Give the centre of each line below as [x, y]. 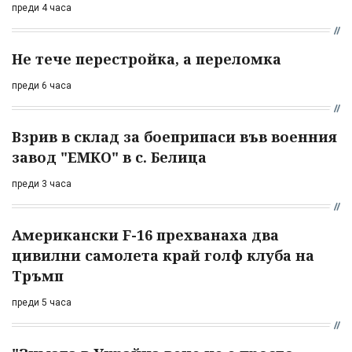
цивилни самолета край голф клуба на [163, 255]
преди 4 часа [42, 7]
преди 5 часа [42, 302]
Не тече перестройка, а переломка [147, 59]
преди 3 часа [42, 183]
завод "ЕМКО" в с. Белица [109, 157]
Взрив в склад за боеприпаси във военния [174, 136]
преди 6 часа [42, 85]
